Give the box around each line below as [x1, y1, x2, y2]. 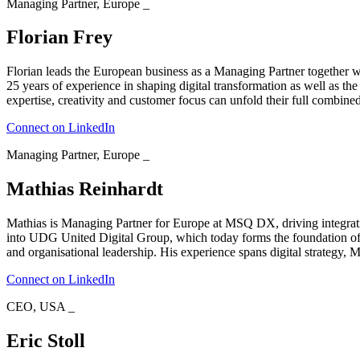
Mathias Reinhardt [6, 178, 163, 200]
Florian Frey [6, 27, 112, 48]
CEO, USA [6, 300, 65, 314]
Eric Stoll [6, 330, 85, 352]
